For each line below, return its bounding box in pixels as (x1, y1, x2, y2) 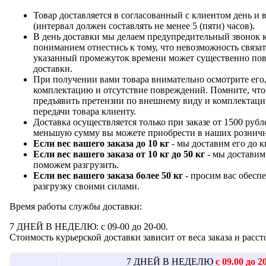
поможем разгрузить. (33, 159, 119, 170)
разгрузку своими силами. (33, 180, 140, 191)
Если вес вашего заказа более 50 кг (33, 170, 185, 180)
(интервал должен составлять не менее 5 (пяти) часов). (33, 20, 255, 31)
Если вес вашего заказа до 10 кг (33, 138, 169, 148)
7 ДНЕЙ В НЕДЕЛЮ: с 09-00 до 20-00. (9, 221, 168, 232)
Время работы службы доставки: (9, 201, 142, 211)
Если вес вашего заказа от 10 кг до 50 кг (33, 148, 205, 159)
